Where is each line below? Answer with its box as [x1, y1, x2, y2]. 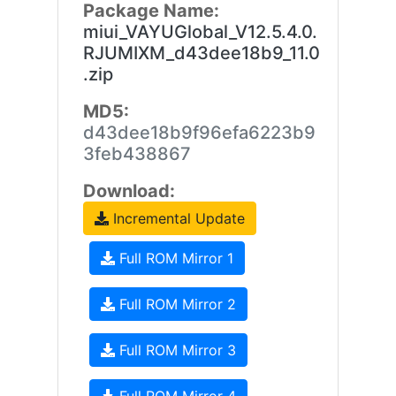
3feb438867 [82, 143, 191, 164]
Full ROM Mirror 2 [114, 295, 236, 313]
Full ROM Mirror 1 [114, 249, 233, 267]
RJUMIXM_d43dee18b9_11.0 [82, 42, 320, 64]
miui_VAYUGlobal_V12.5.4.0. [82, 21, 317, 42]
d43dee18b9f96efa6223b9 [82, 122, 316, 143]
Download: [82, 180, 175, 202]
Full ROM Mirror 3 [114, 341, 236, 359]
